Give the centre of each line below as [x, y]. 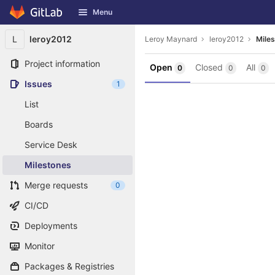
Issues [38, 84]
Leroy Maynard [171, 39]
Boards [39, 124]
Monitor [40, 246]
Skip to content [40, 18]
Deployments [51, 226]
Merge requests [56, 185]
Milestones [48, 165]
